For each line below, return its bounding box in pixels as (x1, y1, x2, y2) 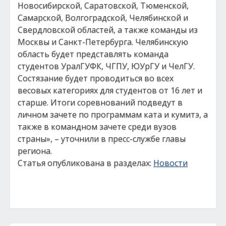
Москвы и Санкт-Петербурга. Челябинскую (18, 36, 188, 47)
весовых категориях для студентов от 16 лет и (18, 85, 202, 96)
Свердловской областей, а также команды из (18, 24, 198, 35)
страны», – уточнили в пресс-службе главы (18, 133, 186, 144)
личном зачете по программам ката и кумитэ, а (18, 109, 208, 120)
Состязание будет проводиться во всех (18, 73, 174, 84)
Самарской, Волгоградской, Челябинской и (18, 12, 188, 23)
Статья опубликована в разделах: (18, 157, 153, 168)
